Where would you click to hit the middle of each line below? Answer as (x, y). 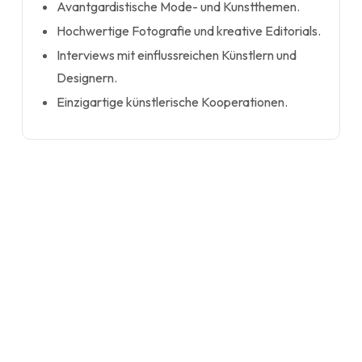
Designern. (87, 78)
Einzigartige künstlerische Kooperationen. (173, 102)
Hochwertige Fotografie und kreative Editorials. (189, 31)
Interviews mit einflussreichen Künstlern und (177, 55)
